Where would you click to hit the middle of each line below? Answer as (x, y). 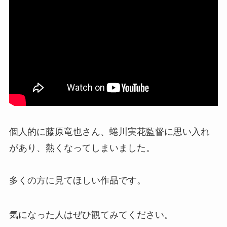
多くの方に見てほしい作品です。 (77, 181)
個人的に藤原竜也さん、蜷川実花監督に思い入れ (109, 132)
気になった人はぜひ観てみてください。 (91, 215)
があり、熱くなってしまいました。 (82, 148)
